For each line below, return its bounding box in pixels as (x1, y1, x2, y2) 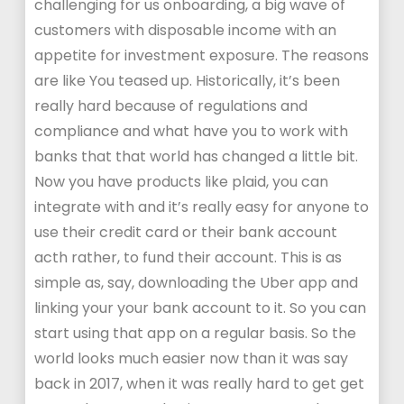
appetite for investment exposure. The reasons (34, 45, 370, 66)
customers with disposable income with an (34, 20, 337, 41)
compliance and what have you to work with (34, 121, 349, 142)
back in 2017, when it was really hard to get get (34, 373, 365, 394)
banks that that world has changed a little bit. (34, 146, 359, 167)
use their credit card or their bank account (34, 222, 338, 243)
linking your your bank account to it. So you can (34, 298, 367, 318)
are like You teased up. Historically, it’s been (34, 70, 341, 91)
